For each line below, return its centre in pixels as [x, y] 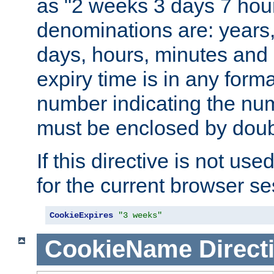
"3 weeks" [140, 215]
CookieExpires [81, 215]
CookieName [118, 249]
